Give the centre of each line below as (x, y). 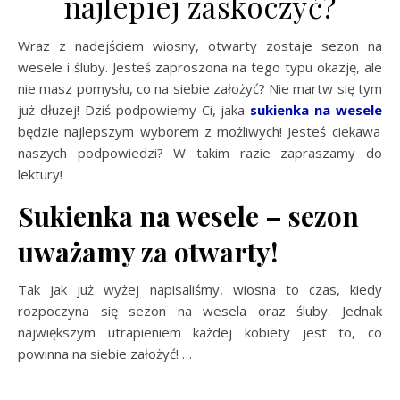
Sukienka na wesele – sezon (188, 216)
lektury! (40, 174)
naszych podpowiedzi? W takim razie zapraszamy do (200, 152)
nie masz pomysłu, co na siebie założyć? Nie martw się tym (200, 88)
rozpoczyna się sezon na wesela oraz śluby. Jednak (200, 310)
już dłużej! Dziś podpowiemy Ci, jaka (134, 109)
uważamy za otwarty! (148, 251)
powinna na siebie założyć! (100, 353)
